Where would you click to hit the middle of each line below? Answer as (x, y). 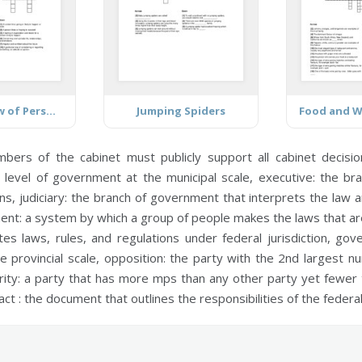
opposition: (135, 257)
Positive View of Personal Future (51, 110)
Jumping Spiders (181, 110)
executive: (286, 177)
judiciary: (43, 197)
